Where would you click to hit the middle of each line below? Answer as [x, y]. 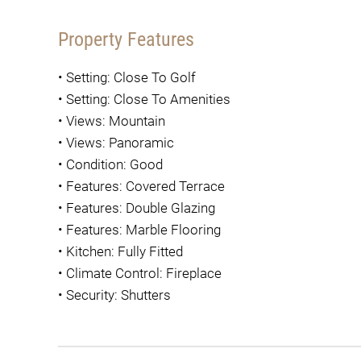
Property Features [126, 39]
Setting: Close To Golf [131, 77]
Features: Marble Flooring [143, 230]
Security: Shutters [118, 295]
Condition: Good [114, 164]
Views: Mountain [116, 121]
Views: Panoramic [120, 143]
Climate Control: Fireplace [144, 273]
